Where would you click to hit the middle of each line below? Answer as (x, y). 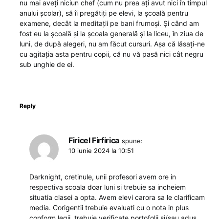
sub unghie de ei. (47, 64)
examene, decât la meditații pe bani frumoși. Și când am (109, 23)
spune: (132, 141)
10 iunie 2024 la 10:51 (101, 150)
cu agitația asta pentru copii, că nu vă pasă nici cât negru (111, 54)
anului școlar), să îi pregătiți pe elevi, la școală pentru (104, 13)
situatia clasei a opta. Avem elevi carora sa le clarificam (117, 197)
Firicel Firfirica (94, 140)
